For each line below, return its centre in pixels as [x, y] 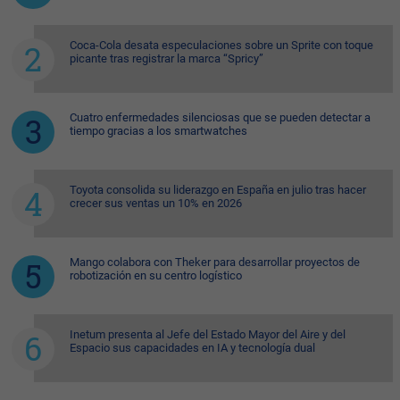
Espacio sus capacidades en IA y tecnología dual [192, 347]
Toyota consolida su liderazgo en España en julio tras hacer [218, 189]
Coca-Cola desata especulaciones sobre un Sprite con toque [221, 45]
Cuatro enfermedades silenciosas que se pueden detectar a [220, 117]
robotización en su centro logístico [156, 275]
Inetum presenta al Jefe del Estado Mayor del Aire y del [208, 334]
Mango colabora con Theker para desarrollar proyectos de [215, 262]
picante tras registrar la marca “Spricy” [167, 58]
